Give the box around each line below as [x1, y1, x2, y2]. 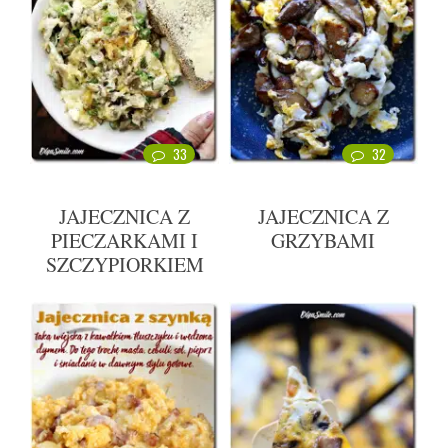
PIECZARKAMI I [51, 226, 198, 254]
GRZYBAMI [271, 226, 376, 254]
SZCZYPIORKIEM [45, 250, 204, 278]
